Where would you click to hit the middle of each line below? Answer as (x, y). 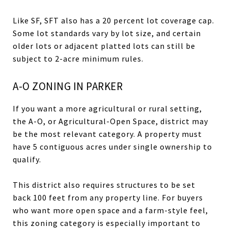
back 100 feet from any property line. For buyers (108, 197)
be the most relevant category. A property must (107, 134)
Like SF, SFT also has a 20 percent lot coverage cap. (113, 20)
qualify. (27, 159)
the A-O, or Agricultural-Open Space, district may (110, 121)
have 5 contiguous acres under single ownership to (112, 146)
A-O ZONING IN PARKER (68, 86)
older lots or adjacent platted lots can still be (104, 46)
